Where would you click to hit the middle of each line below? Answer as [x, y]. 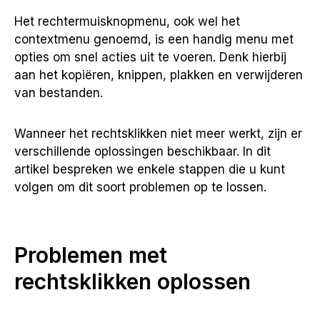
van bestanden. [59, 93]
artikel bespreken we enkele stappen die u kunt [150, 169]
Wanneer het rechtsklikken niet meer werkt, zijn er [158, 134]
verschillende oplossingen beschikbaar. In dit [142, 151]
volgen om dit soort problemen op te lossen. [140, 187]
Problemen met [91, 255]
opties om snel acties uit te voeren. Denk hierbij [150, 57]
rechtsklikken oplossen [132, 281]
